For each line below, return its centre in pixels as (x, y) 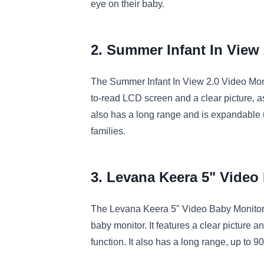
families (107, 131)
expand (225, 115)
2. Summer (127, 50)
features (172, 226)
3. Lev (111, 177)
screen (157, 98)
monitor (128, 226)
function (107, 242)
